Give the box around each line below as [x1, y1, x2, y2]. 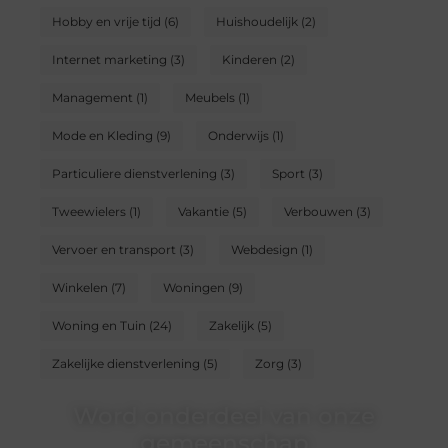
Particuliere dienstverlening [51, 166, 217, 182]
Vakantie [177, 204, 229, 220]
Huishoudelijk [215, 14, 298, 30]
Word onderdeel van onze [73, 402, 375, 431]
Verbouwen [283, 204, 353, 220]
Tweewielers [51, 204, 126, 220]
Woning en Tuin [51, 318, 146, 334]
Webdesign [230, 242, 298, 258]
